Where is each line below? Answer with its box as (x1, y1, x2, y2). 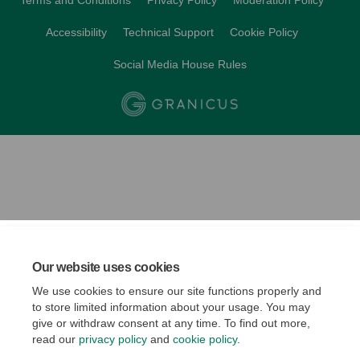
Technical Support (123, 26, 214, 39)
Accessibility (46, 26, 107, 39)
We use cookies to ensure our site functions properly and (32, 284, 321, 297)
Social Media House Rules (113, 58, 247, 71)
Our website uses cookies (32, 260, 180, 274)
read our (32, 333, 79, 346)
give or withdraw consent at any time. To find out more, (32, 317, 310, 329)
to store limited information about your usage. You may (32, 301, 310, 313)
